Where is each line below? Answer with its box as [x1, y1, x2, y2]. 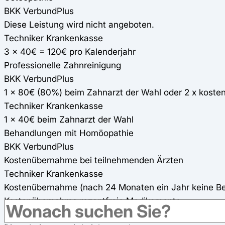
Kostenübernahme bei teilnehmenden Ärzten [4, 154, 183, 165]
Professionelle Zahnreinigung [4, 59, 121, 70]
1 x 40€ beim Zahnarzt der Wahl [4, 114, 134, 125]
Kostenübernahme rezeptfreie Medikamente [4, 195, 181, 206]
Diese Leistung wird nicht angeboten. [4, 19, 154, 30]
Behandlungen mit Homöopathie [4, 127, 134, 138]
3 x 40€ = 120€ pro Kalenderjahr [4, 46, 136, 57]
